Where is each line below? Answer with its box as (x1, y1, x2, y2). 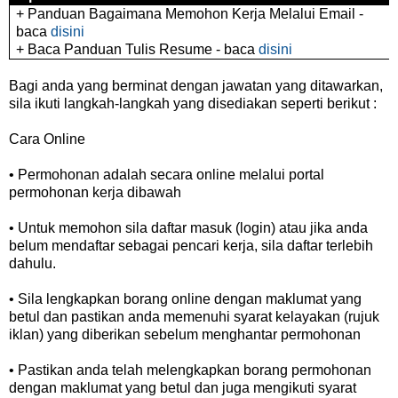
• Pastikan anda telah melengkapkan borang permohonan (9, 362, 371, 378)
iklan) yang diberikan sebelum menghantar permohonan (9, 326, 361, 342)
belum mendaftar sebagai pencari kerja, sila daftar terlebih (9, 237, 373, 253)
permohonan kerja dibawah (9, 184, 181, 200)
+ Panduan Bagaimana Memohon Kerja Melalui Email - (16, 5, 364, 21)
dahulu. (9, 255, 56, 271)
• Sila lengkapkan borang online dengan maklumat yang (9, 291, 362, 306)
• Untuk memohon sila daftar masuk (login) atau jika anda (9, 219, 368, 235)
